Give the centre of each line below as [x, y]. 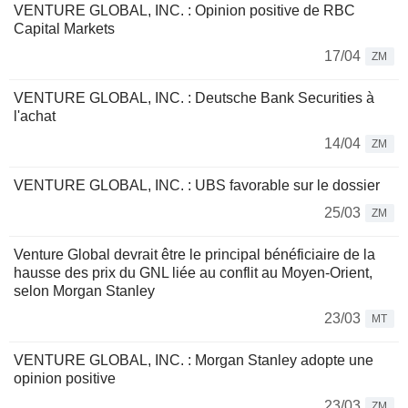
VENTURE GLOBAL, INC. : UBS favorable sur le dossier [197, 186]
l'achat [35, 117]
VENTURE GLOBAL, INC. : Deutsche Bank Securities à [194, 98]
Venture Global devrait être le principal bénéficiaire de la [194, 255]
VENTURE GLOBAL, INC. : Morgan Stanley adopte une [194, 361]
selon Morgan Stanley [84, 291]
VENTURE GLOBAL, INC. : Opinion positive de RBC [184, 11]
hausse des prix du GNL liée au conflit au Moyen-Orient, [193, 273]
